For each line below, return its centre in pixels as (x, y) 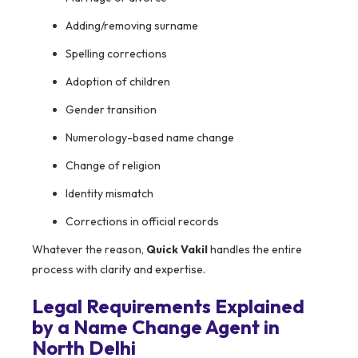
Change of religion (113, 166)
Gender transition (111, 110)
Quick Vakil (177, 250)
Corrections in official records (142, 222)
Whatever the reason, (89, 250)
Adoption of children (118, 82)
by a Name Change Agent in (156, 327)
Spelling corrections (116, 54)
